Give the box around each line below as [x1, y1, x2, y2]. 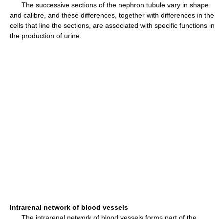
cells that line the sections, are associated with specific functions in [10, 22, 215, 29]
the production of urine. [10, 32, 82, 40]
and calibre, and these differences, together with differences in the [10, 11, 214, 19]
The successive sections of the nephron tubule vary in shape [10, 1, 209, 9]
